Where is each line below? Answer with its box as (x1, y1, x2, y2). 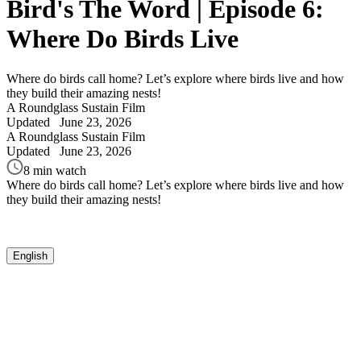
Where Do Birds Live (6, 24, 239, 54)
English (13, 249, 48, 262)
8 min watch (23, 163, 86, 177)
